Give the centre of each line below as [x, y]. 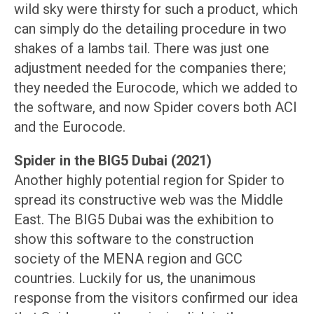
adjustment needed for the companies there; [150, 68]
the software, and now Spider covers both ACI [156, 108]
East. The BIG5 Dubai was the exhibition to [144, 220]
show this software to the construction [134, 239]
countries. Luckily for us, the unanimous [135, 279]
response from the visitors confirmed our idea [156, 298]
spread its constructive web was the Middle [149, 200]
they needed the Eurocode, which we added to [156, 88]
